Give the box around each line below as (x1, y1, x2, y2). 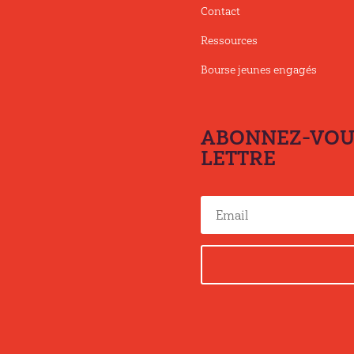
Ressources (200, 34, 258, 48)
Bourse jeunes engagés (200, 63, 317, 77)
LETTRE (200, 145, 276, 171)
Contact (200, 5, 240, 19)
